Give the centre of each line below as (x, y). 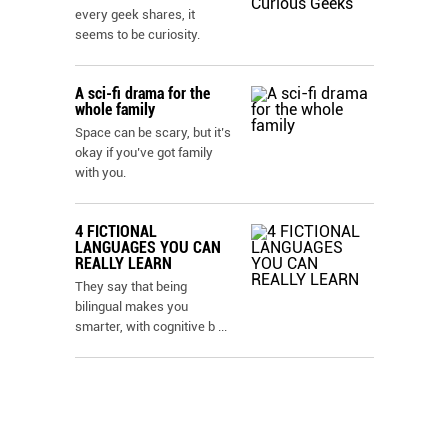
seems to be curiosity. (137, 34)
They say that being (131, 286)
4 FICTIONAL (116, 231)
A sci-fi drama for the (142, 93)
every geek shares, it (135, 14)
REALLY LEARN (123, 263)
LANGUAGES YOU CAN (148, 247)
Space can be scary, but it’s (153, 132)
